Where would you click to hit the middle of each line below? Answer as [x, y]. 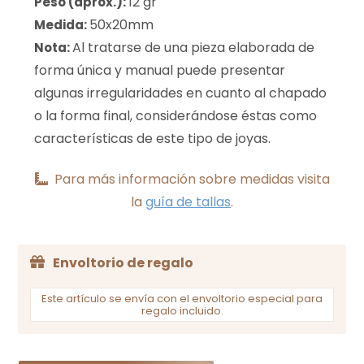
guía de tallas [188, 201]
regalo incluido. [182, 310]
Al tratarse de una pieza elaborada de [194, 47]
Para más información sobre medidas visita [192, 179]
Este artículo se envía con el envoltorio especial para [182, 298]
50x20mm [122, 24]
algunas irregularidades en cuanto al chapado [181, 93]
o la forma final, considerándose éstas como [176, 115]
